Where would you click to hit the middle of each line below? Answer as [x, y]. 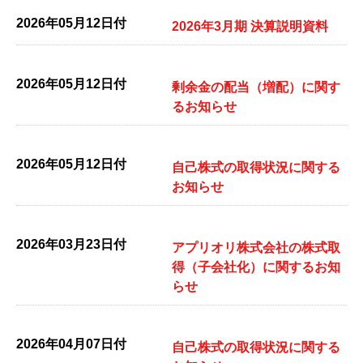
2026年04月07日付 [71, 344]
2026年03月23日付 [71, 244]
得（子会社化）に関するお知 [256, 267]
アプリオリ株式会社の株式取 [256, 248]
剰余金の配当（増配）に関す [256, 87]
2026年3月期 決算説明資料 [250, 26]
